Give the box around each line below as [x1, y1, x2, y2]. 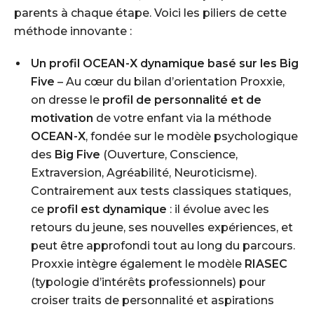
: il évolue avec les [167, 203, 269, 216]
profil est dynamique [47, 203, 167, 216]
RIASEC [245, 257, 287, 271]
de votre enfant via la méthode [93, 111, 271, 125]
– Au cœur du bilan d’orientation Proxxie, [55, 75, 285, 88]
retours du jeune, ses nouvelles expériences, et [31, 221, 293, 234]
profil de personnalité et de [102, 93, 261, 107]
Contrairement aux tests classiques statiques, [31, 184, 291, 198]
